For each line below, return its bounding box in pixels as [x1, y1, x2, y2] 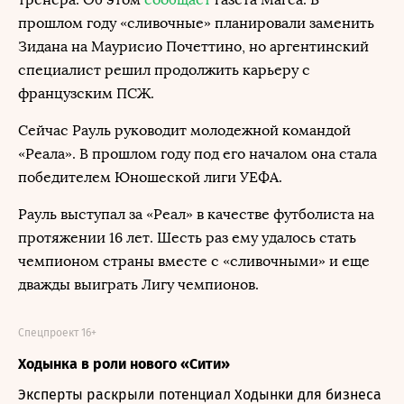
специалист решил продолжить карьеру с [18, 61, 310, 78]
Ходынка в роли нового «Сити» [18, 355, 230, 372]
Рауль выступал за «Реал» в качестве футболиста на [18, 206, 374, 223]
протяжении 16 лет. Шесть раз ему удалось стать [18, 229, 356, 246]
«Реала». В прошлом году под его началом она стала [18, 145, 377, 162]
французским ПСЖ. [18, 85, 154, 102]
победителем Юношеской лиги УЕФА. [18, 169, 282, 186]
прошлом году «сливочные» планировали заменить [18, 14, 374, 32]
